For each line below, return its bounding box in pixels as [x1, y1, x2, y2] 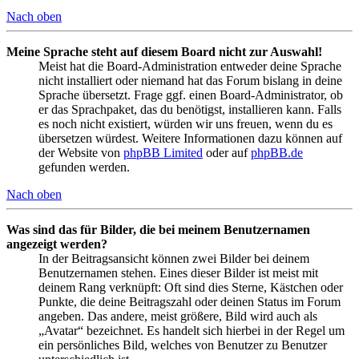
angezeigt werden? [6, 237, 107, 252]
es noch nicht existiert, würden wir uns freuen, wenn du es [38, 117, 333, 131]
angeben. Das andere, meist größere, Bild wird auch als [38, 309, 317, 324]
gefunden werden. [38, 160, 130, 175]
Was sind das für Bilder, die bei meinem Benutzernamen [6, 223, 310, 237]
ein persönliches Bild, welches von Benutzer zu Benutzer [38, 338, 327, 353]
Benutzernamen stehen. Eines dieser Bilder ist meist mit [38, 266, 318, 280]
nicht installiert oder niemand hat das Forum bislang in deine [38, 74, 342, 88]
